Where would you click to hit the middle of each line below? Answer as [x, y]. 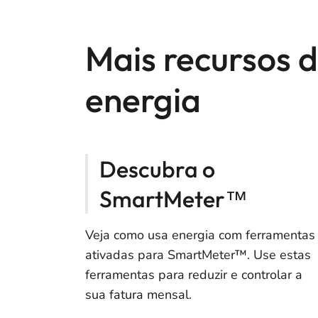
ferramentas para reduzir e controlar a [194, 274]
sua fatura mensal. [140, 294]
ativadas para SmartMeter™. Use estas [198, 254]
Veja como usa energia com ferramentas [200, 235]
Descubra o [157, 169]
